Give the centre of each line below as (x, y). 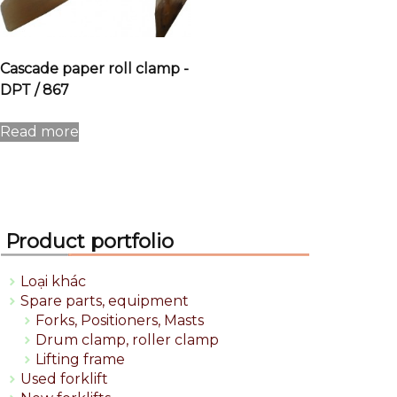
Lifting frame (80, 360)
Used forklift (64, 379)
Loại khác (53, 282)
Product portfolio (90, 241)
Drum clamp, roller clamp (127, 340)
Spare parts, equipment (105, 301)
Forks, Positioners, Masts (120, 321)
